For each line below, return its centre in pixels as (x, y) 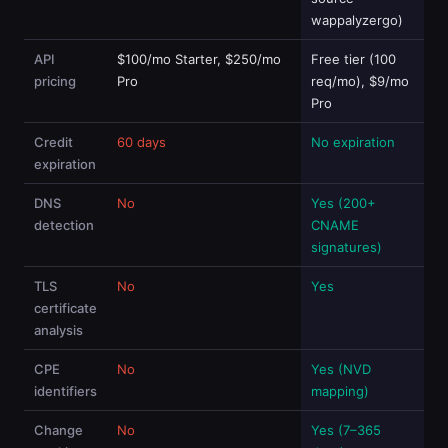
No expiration (353, 142)
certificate (65, 308)
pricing (55, 81)
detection (64, 225)
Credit (53, 142)
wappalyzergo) (357, 20)
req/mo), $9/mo (360, 81)
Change (58, 430)
